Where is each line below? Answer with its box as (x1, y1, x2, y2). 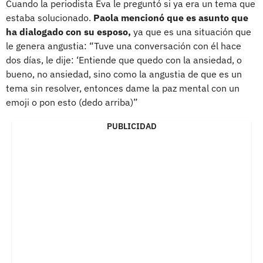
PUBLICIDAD (106, 120, 157, 131)
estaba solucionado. (6, 11, 93, 23)
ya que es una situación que (131, 25, 251, 38)
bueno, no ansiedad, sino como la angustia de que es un (6, 68, 242, 80)
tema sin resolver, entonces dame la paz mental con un (6, 82, 240, 94)
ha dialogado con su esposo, (6, 25, 131, 38)
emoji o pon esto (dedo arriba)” (6, 96, 138, 108)
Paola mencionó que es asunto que (93, 11, 248, 23)
